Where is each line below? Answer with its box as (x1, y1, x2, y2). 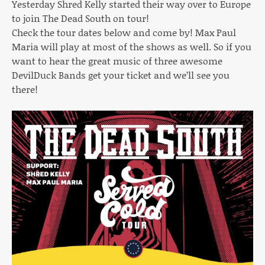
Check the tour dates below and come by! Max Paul (12, 25, 236, 39)
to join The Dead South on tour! (12, 11, 149, 25)
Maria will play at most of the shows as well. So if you (12, 39, 251, 53)
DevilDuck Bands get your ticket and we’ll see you (12, 67, 230, 82)
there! (12, 82, 38, 96)
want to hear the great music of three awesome (12, 53, 222, 67)
